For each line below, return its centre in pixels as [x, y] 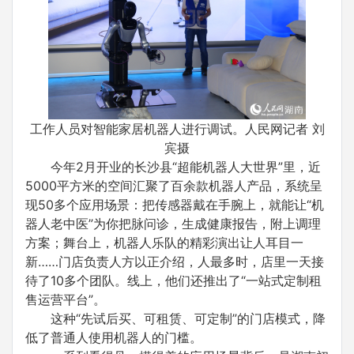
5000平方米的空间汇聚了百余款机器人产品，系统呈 [174, 185]
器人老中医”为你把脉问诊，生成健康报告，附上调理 [173, 223]
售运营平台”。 [66, 299]
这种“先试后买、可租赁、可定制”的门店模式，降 [188, 318]
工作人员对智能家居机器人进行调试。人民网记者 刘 [177, 128]
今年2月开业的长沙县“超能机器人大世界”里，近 [186, 166]
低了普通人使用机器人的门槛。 [114, 337]
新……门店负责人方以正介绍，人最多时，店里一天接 [175, 261]
